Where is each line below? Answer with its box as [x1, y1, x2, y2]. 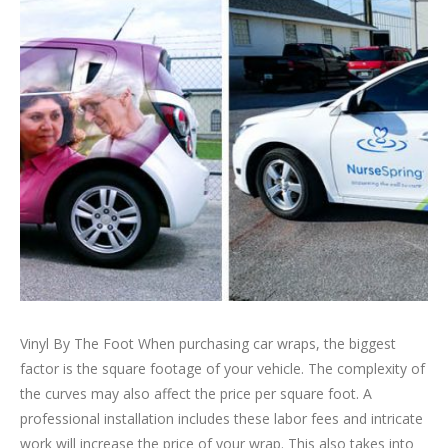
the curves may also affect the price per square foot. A [20, 383, 372, 403]
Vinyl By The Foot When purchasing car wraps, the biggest [20, 333, 396, 353]
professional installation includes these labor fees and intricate [20, 408, 423, 428]
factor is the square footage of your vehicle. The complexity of [20, 358, 425, 378]
